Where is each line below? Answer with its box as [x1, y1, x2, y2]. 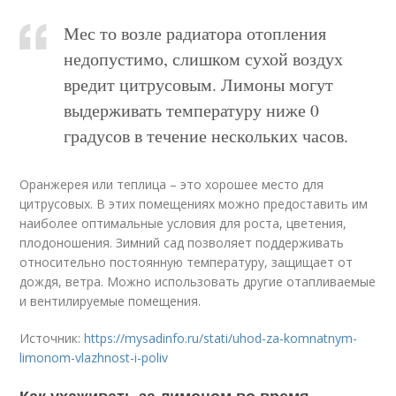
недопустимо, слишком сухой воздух [64, 47, 344, 72]
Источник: [19, 330, 85, 347]
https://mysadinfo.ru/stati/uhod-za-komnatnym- [84, 330, 358, 347]
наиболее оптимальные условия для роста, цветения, [19, 215, 347, 232]
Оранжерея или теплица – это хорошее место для [19, 176, 324, 194]
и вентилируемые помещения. [19, 293, 202, 310]
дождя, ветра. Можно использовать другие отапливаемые [19, 273, 377, 291]
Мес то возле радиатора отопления [64, 21, 327, 46]
